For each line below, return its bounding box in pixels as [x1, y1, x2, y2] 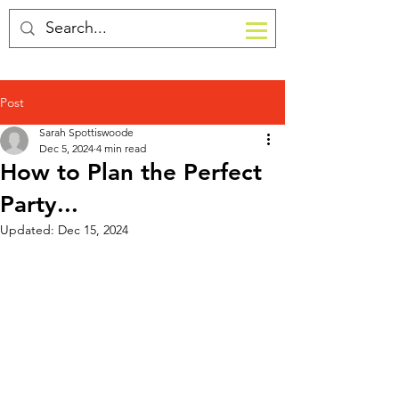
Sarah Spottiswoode [39, 126, 134, 139]
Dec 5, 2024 [39, 142, 94, 155]
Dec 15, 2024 [58, 222, 128, 238]
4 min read [96, 142, 146, 155]
